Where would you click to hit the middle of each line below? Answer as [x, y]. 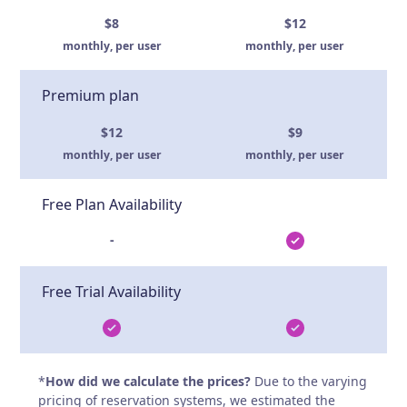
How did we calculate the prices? [149, 381]
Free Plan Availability [112, 204]
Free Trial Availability [112, 291]
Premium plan [91, 95]
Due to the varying [311, 381]
